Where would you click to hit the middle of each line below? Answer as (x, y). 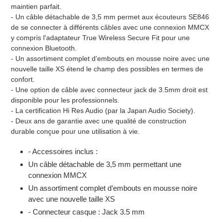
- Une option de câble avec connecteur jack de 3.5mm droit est (109, 89)
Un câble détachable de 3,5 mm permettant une (105, 165)
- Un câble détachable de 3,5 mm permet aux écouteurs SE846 (110, 17)
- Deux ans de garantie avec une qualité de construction (99, 121)
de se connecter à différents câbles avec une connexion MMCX (110, 27)
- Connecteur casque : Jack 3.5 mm (86, 212)
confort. (23, 79)
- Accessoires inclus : (63, 152)
